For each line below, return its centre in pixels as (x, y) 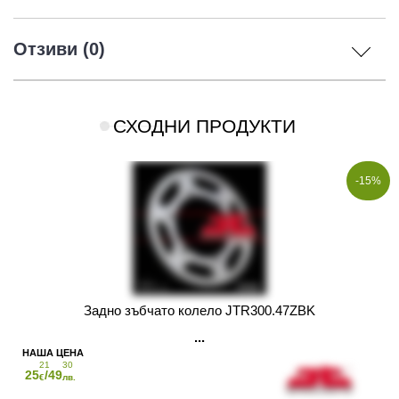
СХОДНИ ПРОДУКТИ (204, 126)
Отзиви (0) (59, 49)
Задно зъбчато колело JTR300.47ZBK (199, 310)
